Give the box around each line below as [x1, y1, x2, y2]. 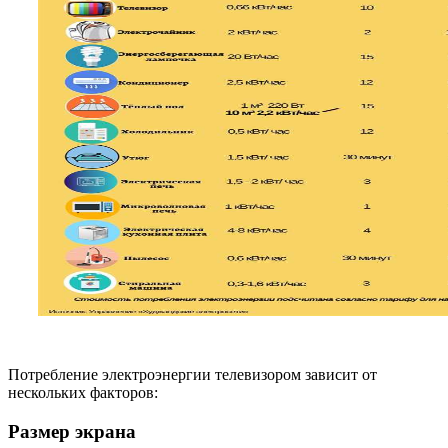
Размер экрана [8, 420, 136, 442]
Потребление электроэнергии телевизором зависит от [8, 365, 377, 383]
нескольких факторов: [8, 383, 158, 401]
